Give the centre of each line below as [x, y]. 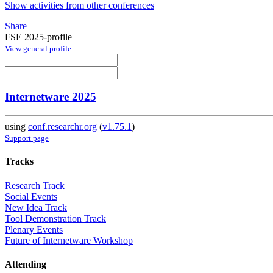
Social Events [31, 196]
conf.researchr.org [62, 127]
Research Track [35, 185]
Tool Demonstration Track [55, 218]
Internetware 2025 [51, 97]
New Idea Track [36, 207]
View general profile [38, 48]
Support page [27, 138]
